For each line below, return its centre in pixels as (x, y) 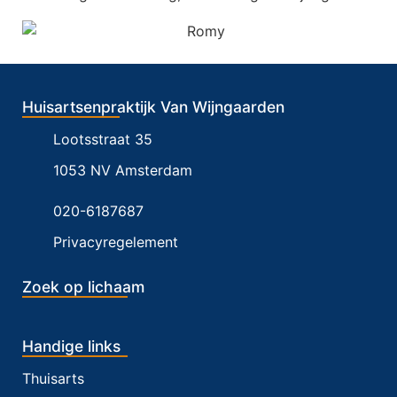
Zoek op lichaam (83, 286)
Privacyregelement (116, 241)
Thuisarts (53, 378)
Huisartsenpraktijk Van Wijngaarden (153, 106)
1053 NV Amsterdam (123, 170)
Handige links (71, 346)
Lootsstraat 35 (103, 139)
